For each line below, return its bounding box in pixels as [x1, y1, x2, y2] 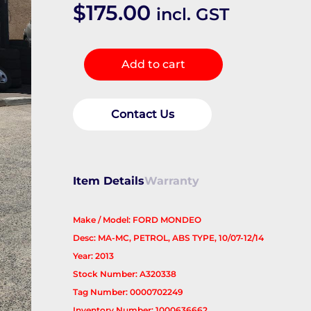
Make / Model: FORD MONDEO [73, 215, 202, 226]
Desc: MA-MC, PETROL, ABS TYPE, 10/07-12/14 [73, 233, 264, 244]
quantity [72, 115, 116, 130]
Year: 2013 [73, 251, 115, 262]
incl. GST [156, 4, 230, 25]
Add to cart [121, 58, 186, 72]
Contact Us [110, 108, 174, 121]
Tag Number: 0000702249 [73, 287, 184, 298]
